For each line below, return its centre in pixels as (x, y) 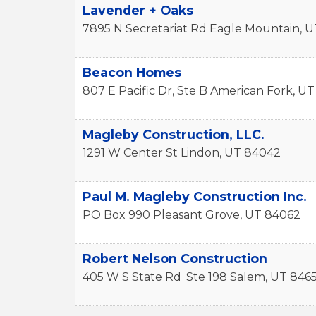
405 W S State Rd (132, 277)
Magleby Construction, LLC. (174, 134)
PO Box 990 (116, 215)
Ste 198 (207, 277)
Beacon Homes (132, 72)
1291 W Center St (130, 153)
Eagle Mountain (255, 29)
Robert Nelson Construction (175, 259)
